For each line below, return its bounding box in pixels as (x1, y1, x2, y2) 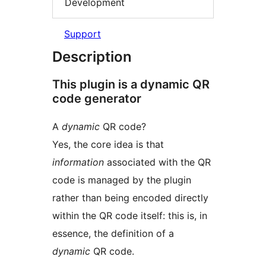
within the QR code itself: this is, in (52, 209, 207, 221)
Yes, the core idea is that (52, 138, 164, 150)
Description (52, 47, 132, 65)
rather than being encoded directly (52, 191, 208, 204)
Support (64, 27, 101, 40)
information (52, 156, 104, 168)
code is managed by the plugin (52, 173, 191, 186)
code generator (52, 91, 141, 106)
